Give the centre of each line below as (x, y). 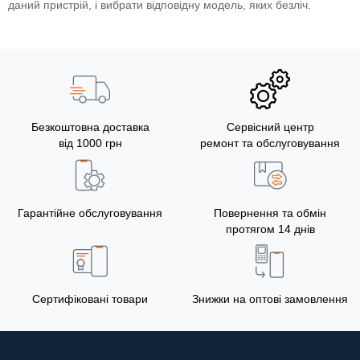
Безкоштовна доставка (90, 127)
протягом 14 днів (270, 229)
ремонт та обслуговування (270, 143)
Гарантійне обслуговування (90, 213)
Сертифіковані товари (90, 299)
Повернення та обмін (270, 213)
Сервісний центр (270, 127)
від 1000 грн (90, 143)
